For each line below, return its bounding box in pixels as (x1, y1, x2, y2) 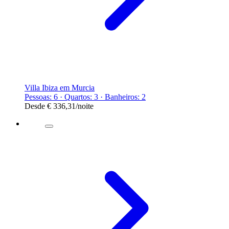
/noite (76, 101, 94, 110)
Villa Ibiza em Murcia (25, 83, 95, 92)
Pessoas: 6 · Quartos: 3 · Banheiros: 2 (25, 92, 146, 101)
